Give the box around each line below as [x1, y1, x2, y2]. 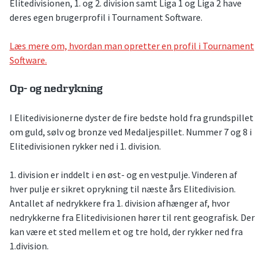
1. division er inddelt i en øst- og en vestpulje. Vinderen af [9, 169, 237, 181]
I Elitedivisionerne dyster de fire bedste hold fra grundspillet [9, 112, 254, 124]
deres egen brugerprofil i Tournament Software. [9, 11, 202, 23]
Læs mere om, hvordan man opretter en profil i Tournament [9, 39, 254, 52]
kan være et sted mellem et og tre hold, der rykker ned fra [9, 226, 243, 238]
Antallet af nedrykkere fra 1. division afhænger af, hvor [9, 197, 230, 210]
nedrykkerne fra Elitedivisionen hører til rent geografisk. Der [9, 211, 255, 224]
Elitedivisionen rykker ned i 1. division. [9, 140, 161, 153]
